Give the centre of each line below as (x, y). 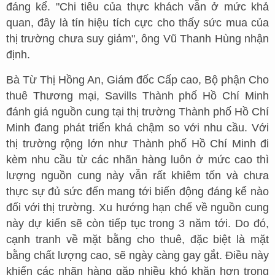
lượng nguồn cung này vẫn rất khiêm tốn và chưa (137, 175)
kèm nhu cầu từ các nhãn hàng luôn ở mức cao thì (137, 159)
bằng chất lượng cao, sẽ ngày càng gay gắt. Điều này (137, 255)
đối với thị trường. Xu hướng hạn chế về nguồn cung (137, 207)
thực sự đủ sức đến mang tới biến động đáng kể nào (137, 191)
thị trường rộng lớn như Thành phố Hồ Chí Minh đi (137, 143)
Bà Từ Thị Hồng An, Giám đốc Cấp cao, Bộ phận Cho (137, 79)
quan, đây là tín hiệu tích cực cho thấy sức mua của (137, 22)
